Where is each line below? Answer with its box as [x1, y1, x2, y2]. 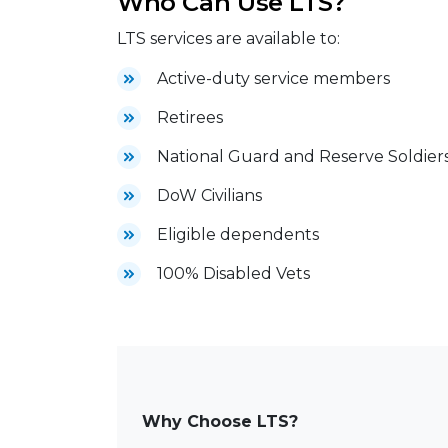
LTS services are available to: [117, 29, 340, 49]
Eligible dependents [157, 225, 319, 245]
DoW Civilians [157, 186, 262, 206]
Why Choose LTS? [142, 412, 303, 432]
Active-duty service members [157, 69, 394, 89]
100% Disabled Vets [157, 264, 310, 284]
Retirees [157, 108, 227, 128]
